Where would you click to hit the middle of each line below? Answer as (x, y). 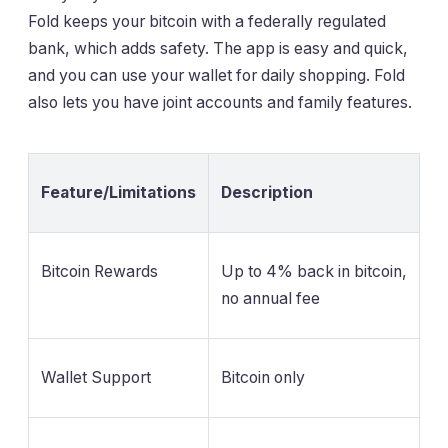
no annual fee (270, 298)
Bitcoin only (263, 377)
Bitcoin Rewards (99, 271)
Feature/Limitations (118, 192)
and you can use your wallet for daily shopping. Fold (216, 76)
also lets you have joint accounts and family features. (220, 103)
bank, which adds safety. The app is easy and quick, (218, 49)
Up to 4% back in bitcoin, (314, 271)
